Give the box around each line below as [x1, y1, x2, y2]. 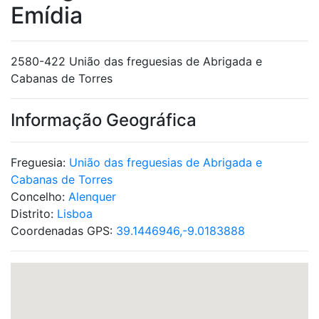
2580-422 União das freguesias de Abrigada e [11, 54, 262, 68]
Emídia [11, 1, 83, 29]
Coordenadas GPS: [11, 224, 116, 238]
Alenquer [68, 189, 116, 204]
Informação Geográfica [11, 110, 197, 130]
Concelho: [11, 189, 68, 204]
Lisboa [57, 206, 93, 221]
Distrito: [11, 206, 57, 221]
